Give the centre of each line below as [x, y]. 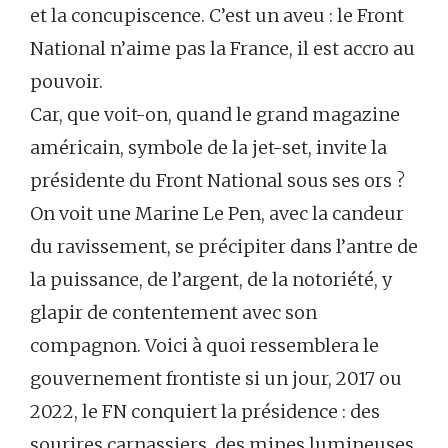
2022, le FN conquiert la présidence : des [205, 412]
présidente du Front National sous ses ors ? [217, 181]
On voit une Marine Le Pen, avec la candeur [217, 214]
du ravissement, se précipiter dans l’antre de [224, 247]
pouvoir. [66, 82]
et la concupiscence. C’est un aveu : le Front [217, 16]
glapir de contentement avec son [173, 313]
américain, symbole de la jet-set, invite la [208, 148]
